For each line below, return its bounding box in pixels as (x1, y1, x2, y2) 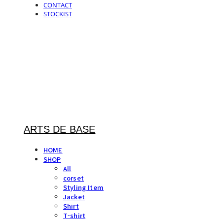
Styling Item (63, 183, 104, 192)
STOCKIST (43, 9, 72, 18)
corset (63, 173, 84, 183)
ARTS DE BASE (24, 124, 96, 135)
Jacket (63, 192, 85, 201)
